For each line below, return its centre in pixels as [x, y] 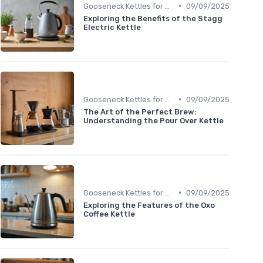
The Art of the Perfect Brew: [140, 112]
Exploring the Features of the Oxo [149, 205]
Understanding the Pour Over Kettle [154, 120]
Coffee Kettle [109, 214]
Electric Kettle [112, 27]
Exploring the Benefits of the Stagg [153, 18]
